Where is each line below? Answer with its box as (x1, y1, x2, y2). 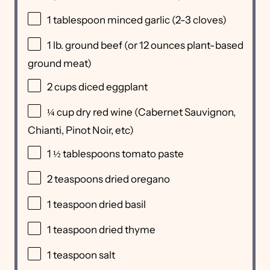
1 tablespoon (47, 14, 105, 27)
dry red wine (76, 106, 133, 119)
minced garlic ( (105, 14, 175, 27)
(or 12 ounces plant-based (122, 39, 243, 52)
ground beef (65, 39, 122, 52)
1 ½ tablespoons (47, 148, 120, 160)
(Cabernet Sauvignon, (133, 106, 236, 119)
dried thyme (97, 224, 155, 236)
